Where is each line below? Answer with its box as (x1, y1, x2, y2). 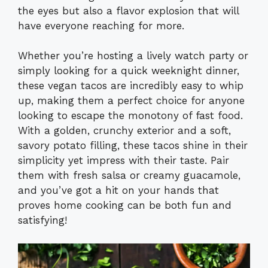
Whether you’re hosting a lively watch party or (18, 50, 248, 62)
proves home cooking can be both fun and (18, 199, 232, 212)
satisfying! (18, 214, 67, 227)
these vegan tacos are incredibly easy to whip (18, 80, 243, 92)
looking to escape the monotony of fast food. (18, 109, 243, 122)
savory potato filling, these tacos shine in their (18, 139, 248, 152)
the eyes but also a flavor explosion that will (18, 4, 239, 17)
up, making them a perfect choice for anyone (18, 95, 245, 107)
